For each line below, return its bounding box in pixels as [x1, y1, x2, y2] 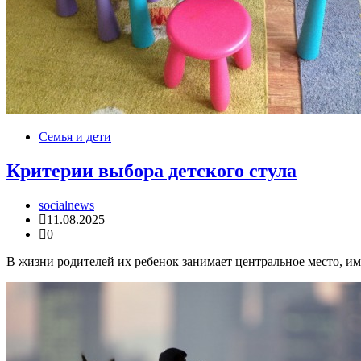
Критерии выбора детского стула [6, 160, 297, 182]
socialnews [39, 198, 94, 213]
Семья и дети [39, 130, 111, 144]
